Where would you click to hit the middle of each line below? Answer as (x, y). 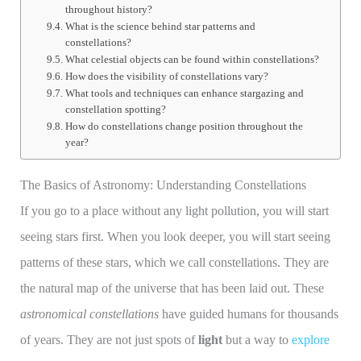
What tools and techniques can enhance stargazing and (185, 93)
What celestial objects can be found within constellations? (193, 60)
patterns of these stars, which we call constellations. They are (174, 263)
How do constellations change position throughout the (185, 127)
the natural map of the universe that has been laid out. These (172, 288)
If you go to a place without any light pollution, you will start (174, 211)
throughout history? (109, 10)
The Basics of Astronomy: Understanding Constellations (163, 185)
